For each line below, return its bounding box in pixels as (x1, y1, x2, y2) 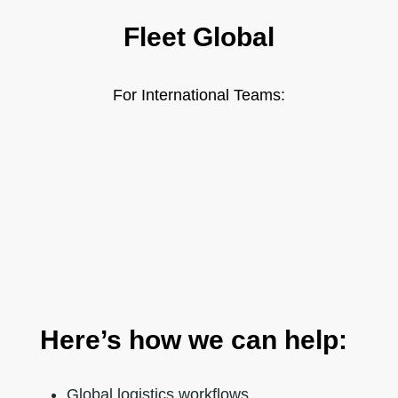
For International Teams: (112, 85, 285, 104)
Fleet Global (123, 21, 275, 52)
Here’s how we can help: (39, 324, 347, 354)
